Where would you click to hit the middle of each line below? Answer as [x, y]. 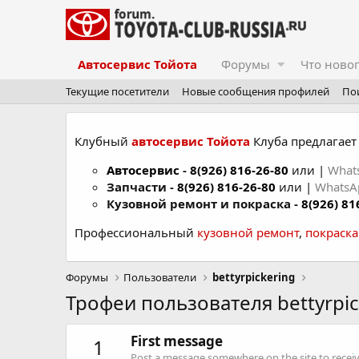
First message [177, 341]
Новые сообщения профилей [256, 91]
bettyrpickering [253, 277]
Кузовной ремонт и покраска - [204, 204]
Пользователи [160, 277]
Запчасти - [142, 187]
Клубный [103, 141]
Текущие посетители [117, 91]
